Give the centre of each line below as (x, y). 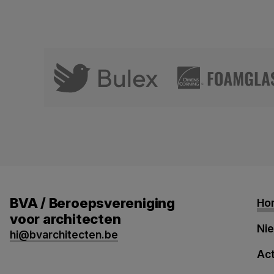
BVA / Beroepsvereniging (92, 203)
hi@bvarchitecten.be (64, 235)
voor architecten (65, 219)
